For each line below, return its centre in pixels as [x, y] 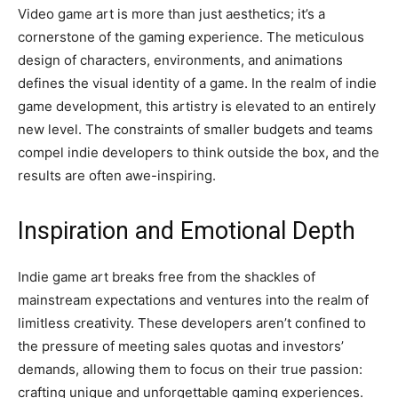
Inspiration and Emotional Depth [187, 231]
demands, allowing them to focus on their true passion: [190, 369]
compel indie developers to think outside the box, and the [199, 152]
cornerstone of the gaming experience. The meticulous [191, 37]
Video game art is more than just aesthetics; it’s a [171, 14]
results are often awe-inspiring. [117, 175]
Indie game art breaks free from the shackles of [167, 277]
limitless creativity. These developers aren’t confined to [192, 323]
